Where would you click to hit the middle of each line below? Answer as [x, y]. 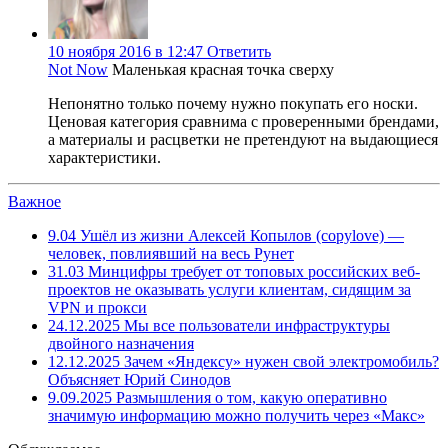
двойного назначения [121, 343]
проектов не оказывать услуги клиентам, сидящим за [229, 289]
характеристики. [104, 157]
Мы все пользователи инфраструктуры [255, 325]
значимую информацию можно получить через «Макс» [236, 415]
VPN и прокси [97, 307]
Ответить [239, 51]
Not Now [78, 69]
